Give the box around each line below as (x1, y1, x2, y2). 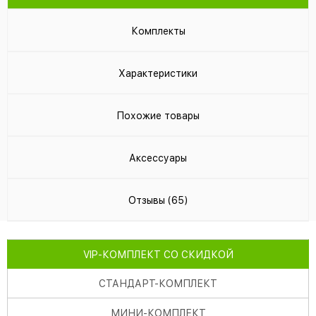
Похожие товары (116, 110, 200, 121)
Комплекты (130, 25, 186, 37)
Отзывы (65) (128, 195, 188, 206)
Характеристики (119, 68, 197, 79)
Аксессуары (129, 152, 187, 164)
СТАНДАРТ (99, 278, 154, 289)
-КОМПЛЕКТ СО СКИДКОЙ (97, 249, 233, 260)
